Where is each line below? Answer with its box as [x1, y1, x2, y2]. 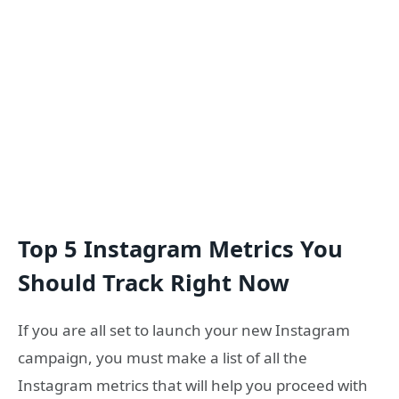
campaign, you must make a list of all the [18, 347, 307, 369]
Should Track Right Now [18, 267, 289, 298]
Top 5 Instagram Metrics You [18, 233, 343, 265]
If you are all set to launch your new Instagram [18, 320, 350, 341]
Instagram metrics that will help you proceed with [18, 375, 368, 396]
